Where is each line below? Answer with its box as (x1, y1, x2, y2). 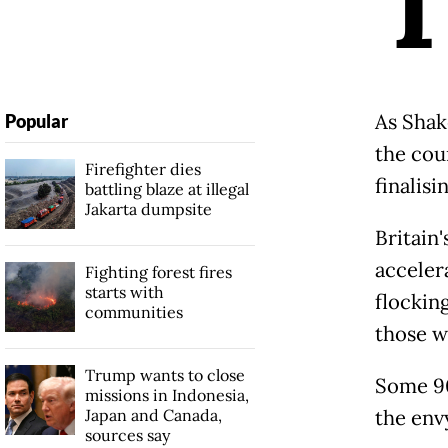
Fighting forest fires (84, 262, 232, 283)
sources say (84, 425, 170, 446)
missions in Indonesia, (84, 385, 249, 406)
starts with (84, 282, 164, 303)
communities (84, 302, 183, 323)
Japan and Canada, (84, 405, 222, 426)
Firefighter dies (84, 159, 201, 180)
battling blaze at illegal (84, 179, 249, 200)
